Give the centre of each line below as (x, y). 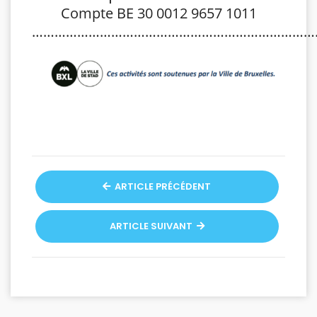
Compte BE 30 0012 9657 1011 (158, 13)
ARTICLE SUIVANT (152, 226)
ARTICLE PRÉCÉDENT (162, 187)
